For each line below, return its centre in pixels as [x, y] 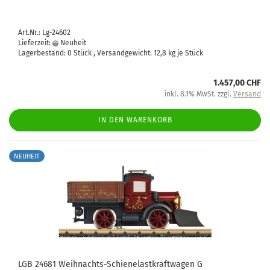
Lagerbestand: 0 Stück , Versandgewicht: [86, 53]
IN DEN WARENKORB [135, 120]
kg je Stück [185, 53]
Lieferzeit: [35, 43]
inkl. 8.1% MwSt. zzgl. [199, 94]
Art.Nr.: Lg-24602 [44, 33]
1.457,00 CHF [237, 83]
